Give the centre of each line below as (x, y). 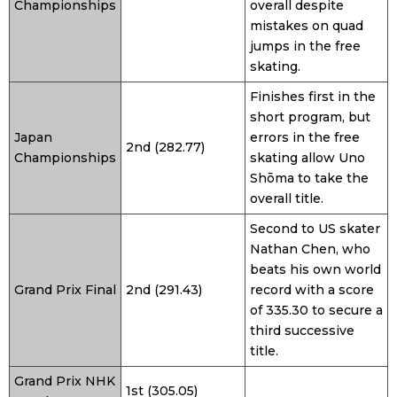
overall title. (287, 198)
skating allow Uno (307, 157)
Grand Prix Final (65, 289)
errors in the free (305, 137)
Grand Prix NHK (65, 381)
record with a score (312, 289)
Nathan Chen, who (310, 249)
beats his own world (315, 269)
